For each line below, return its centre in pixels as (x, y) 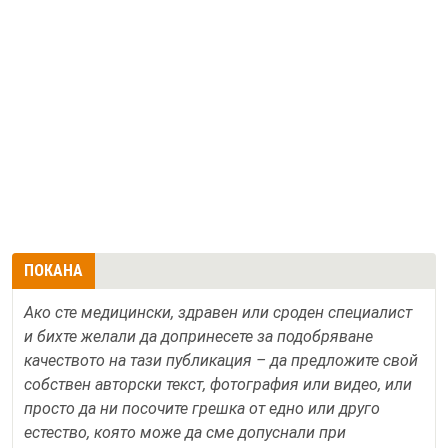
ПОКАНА (53, 270)
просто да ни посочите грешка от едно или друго (202, 408)
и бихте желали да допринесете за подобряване (198, 336)
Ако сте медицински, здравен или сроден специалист (218, 312)
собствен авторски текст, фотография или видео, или (218, 384)
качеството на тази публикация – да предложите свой (221, 360)
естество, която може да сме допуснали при (185, 432)
